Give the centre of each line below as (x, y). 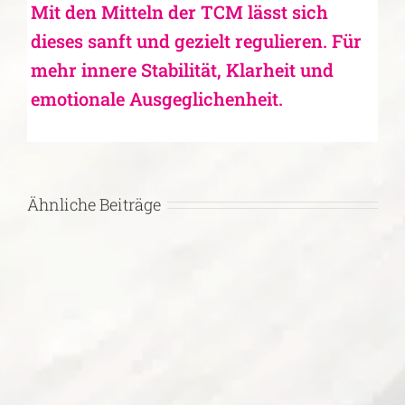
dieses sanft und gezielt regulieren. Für (196, 41)
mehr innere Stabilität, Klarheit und (182, 70)
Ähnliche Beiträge (94, 205)
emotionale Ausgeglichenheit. (156, 99)
